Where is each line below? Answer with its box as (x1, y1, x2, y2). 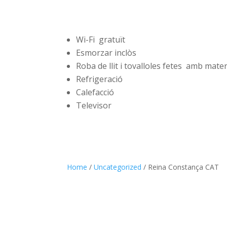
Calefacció (76, 87, 115, 98)
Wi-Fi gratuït (76, 34, 128, 46)
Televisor (76, 100, 112, 111)
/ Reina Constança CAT (141, 162, 219, 172)
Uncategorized (94, 162, 141, 172)
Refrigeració (76, 73, 123, 85)
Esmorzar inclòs (76, 47, 137, 59)
